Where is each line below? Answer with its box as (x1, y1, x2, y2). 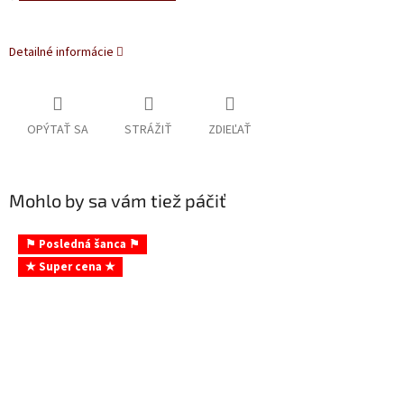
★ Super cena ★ (25, 259, 115, 276)
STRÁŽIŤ (124, 121, 172, 140)
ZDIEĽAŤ (208, 121, 252, 140)
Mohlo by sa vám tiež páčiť (9, 189, 226, 212)
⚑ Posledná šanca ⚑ (25, 236, 140, 253)
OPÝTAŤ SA (27, 121, 88, 140)
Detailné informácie (9, 42, 114, 61)
